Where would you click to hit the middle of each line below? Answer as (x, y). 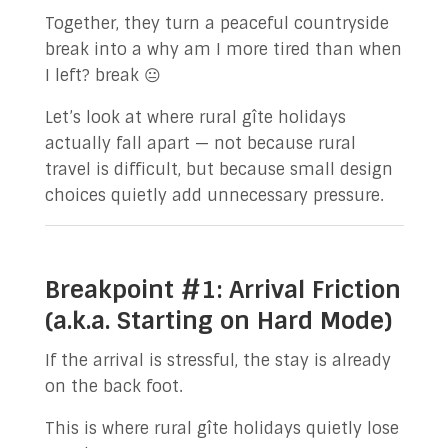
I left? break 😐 (102, 75)
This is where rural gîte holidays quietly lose (221, 428)
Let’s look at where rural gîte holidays (195, 117)
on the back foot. (113, 386)
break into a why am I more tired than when (223, 49)
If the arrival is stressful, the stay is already (217, 360)
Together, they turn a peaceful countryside (216, 23)
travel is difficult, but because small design (218, 169)
